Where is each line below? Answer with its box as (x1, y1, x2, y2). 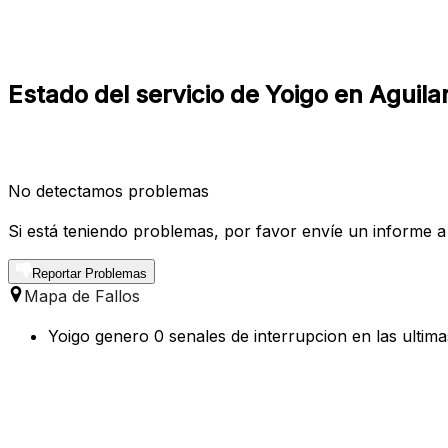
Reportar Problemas (32, 265, 147, 281)
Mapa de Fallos (24, 285, 140, 306)
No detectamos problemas (8, 180, 209, 201)
